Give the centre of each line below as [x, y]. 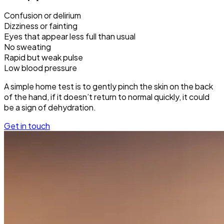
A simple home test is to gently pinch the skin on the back [108, 86]
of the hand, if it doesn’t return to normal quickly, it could [107, 97]
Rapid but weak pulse [43, 57]
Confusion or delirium [42, 15]
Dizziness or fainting [41, 26]
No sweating [27, 47]
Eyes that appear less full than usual [70, 36]
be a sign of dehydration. [50, 107]
